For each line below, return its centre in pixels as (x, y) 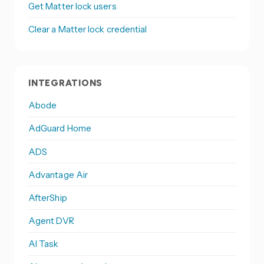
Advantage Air (58, 174)
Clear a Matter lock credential (88, 29)
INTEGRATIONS (66, 83)
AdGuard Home (60, 128)
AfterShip (48, 197)
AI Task (44, 244)
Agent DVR (51, 221)
